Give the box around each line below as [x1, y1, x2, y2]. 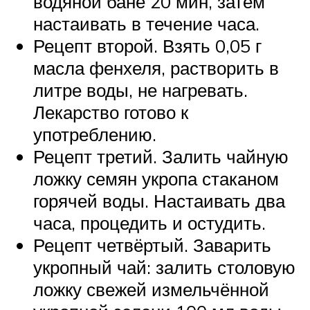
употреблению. [33, 123, 156, 146]
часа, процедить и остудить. [33, 212, 266, 235]
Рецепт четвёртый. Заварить [33, 234, 271, 257]
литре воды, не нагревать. [33, 79, 248, 102]
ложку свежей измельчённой [33, 278, 269, 301]
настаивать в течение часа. [33, 12, 259, 35]
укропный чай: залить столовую [33, 256, 295, 279]
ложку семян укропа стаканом [33, 167, 279, 190]
